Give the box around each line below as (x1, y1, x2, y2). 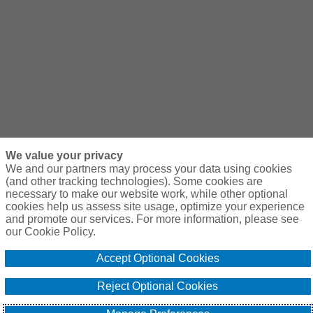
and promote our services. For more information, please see (5, 213, 299, 225)
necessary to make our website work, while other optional (5, 188, 288, 200)
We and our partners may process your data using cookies (5, 163, 292, 175)
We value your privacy (5, 150, 123, 161)
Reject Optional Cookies (97, 280, 219, 292)
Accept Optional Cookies (96, 252, 219, 264)
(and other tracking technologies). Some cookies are (5, 175, 263, 187)
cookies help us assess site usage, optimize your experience (5, 201, 305, 212)
